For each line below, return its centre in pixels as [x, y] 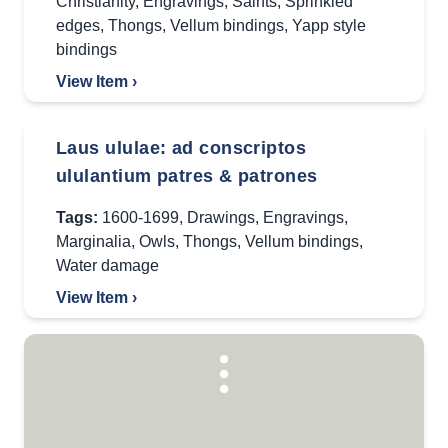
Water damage [107, 265]
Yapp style [329, 25]
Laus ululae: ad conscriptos [181, 148]
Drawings [221, 217]
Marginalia [93, 241]
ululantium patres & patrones [187, 176]
